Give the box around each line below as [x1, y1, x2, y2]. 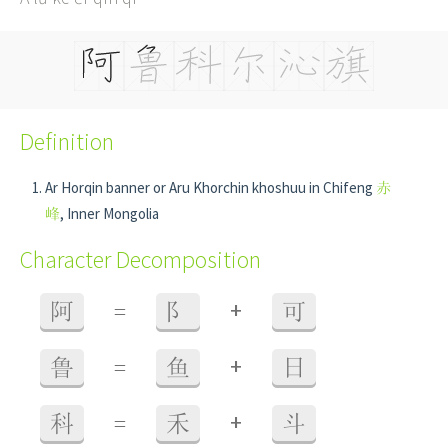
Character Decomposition [20, 244, 261, 275]
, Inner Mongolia [60, 204, 159, 223]
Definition [20, 126, 114, 157]
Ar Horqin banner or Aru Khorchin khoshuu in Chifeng [45, 178, 376, 197]
